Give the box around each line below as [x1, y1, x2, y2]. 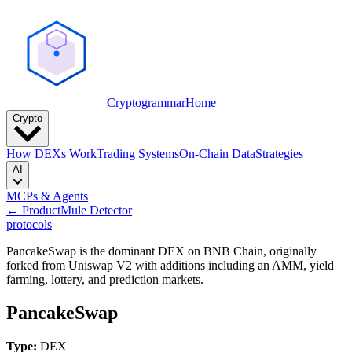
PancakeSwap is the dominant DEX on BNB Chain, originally [6, 244, 317, 258]
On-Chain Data [179, 146, 255, 160]
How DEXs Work [6, 146, 97, 160]
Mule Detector [60, 203, 132, 217]
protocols [6, 217, 52, 231]
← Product [6, 203, 60, 217]
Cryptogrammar [107, 96, 185, 109]
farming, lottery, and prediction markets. [6, 272, 203, 286]
